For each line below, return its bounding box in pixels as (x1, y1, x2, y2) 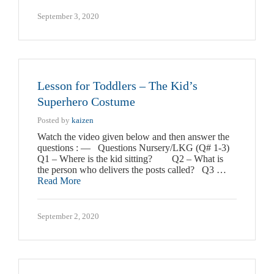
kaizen (72, 116, 94, 125)
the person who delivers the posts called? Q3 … (37, 165, 226, 176)
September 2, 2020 (37, 212, 99, 221)
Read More (37, 176, 81, 187)
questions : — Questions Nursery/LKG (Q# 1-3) (37, 143, 229, 154)
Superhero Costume (37, 95, 138, 109)
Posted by (37, 116, 72, 125)
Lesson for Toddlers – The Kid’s (37, 79, 198, 93)
